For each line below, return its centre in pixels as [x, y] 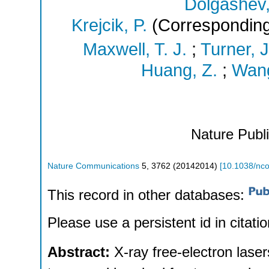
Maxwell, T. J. [134, 49]
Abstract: [81, 252]
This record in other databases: [148, 195]
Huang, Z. [179, 70]
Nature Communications [93, 166]
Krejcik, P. [109, 26]
